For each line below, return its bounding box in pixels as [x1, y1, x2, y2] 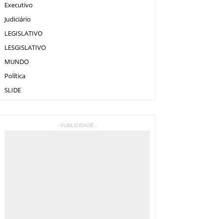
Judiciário [4, 15, 31, 23]
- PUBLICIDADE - [57, 123, 97, 128]
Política [4, 71, 25, 80]
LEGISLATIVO [4, 29, 43, 38]
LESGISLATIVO [4, 43, 46, 52]
